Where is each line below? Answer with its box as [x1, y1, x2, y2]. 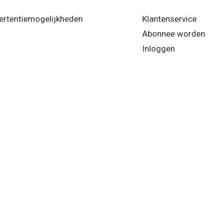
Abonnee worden [142, 29, 206, 39]
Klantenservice [142, 14, 197, 24]
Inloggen [142, 44, 175, 54]
